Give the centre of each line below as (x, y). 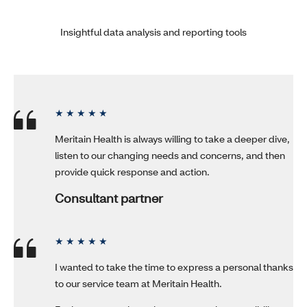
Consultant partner (109, 198)
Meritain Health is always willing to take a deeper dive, (172, 139)
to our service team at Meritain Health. (138, 284)
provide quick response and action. (132, 172)
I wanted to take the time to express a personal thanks (174, 267)
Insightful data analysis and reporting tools (153, 32)
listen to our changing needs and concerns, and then (170, 156)
